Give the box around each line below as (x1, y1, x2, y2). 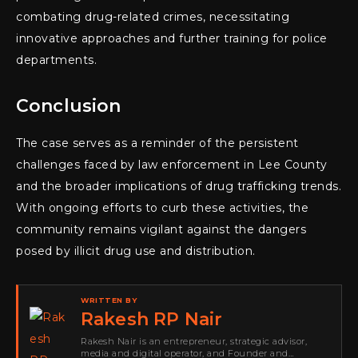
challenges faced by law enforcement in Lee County (16, 157, 328, 172)
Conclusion (16, 94, 121, 117)
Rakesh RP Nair (81, 308, 223, 330)
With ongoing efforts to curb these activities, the (16, 200, 308, 215)
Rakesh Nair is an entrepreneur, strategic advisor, (81, 335, 307, 347)
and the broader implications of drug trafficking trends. (16, 178, 341, 193)
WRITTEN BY (81, 295, 137, 304)
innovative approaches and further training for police (16, 30, 328, 46)
